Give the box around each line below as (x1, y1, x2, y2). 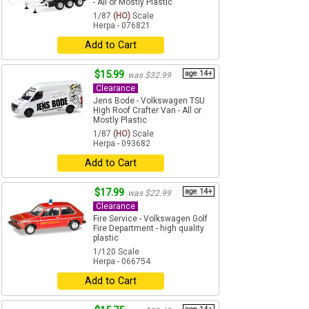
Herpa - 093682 (93, 139, 150, 149)
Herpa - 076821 (93, 21, 150, 31)
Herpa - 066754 (93, 257, 150, 267)
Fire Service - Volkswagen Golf (93, 214, 208, 224)
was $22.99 (128, 188, 171, 199)
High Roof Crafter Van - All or (93, 106, 201, 116)
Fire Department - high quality (93, 223, 204, 234)
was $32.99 (128, 70, 171, 81)
